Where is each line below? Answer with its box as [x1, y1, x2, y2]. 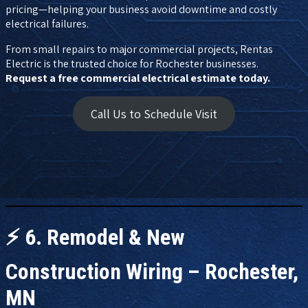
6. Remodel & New [25, 224, 185, 251]
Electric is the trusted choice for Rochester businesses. [5, 56, 258, 71]
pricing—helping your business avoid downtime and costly [5, 1, 277, 16]
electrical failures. [5, 16, 89, 31]
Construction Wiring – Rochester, [5, 258, 298, 285]
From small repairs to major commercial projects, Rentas [5, 41, 273, 56]
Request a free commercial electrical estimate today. [5, 70, 270, 85]
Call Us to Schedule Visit [91, 105, 217, 122]
